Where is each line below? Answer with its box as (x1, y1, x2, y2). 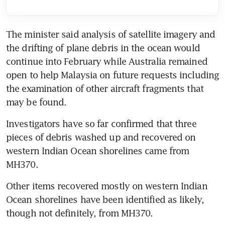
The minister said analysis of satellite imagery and (6, 29, 215, 40)
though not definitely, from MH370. (6, 207, 153, 219)
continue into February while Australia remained (6, 56, 207, 67)
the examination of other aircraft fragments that (6, 83, 203, 94)
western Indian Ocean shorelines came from (6, 145, 189, 157)
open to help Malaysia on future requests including (6, 69, 219, 81)
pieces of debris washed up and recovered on (6, 132, 196, 143)
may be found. (6, 96, 67, 108)
